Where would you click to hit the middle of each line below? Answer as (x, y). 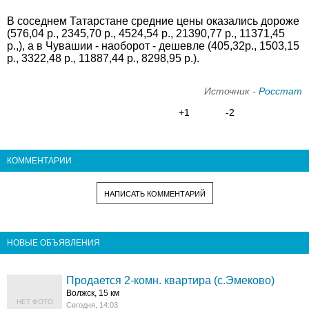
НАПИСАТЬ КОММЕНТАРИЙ (154, 193)
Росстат (280, 91)
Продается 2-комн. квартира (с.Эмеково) (171, 280)
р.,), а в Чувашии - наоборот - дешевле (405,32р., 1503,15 (153, 46)
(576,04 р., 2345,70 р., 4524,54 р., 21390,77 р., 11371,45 (146, 33)
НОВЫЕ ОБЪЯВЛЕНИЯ (53, 242)
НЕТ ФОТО (34, 301)
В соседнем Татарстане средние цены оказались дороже (153, 21)
